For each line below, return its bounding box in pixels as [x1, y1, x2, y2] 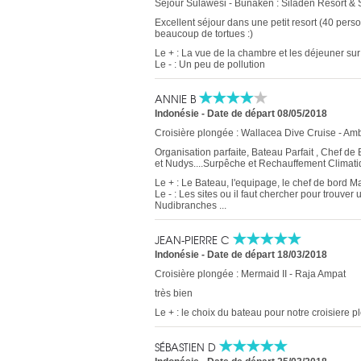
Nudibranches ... [155, 200, 226, 211]
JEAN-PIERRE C [155, 232, 233, 247]
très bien [155, 288, 193, 299]
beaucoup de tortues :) [155, 28, 253, 39]
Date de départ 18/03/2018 [207, 249, 327, 260]
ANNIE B [155, 91, 199, 106]
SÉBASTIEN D [155, 339, 219, 355]
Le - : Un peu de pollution [155, 59, 265, 70]
